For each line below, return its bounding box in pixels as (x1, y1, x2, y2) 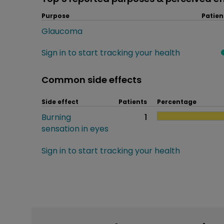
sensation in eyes (41, 122, 108, 134)
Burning (41, 111, 71, 123)
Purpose (41, 11, 69, 20)
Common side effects (41, 73, 141, 86)
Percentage (157, 97, 196, 106)
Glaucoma (41, 25, 82, 37)
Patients (118, 97, 147, 106)
